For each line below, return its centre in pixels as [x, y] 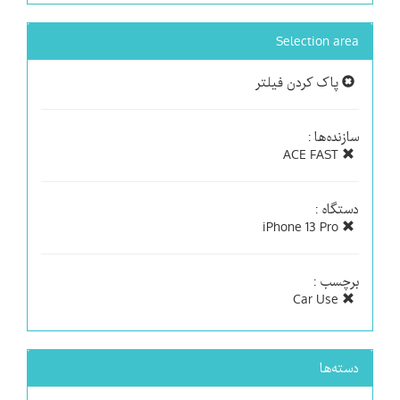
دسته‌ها [339, 368]
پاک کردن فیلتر [299, 82]
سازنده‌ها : [333, 137]
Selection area [317, 41]
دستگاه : [337, 209]
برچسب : [336, 281]
